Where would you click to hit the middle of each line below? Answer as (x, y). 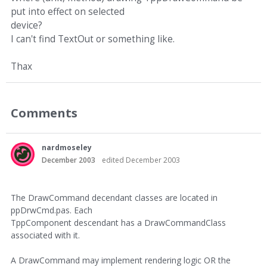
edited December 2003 (141, 160)
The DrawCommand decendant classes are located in (114, 198)
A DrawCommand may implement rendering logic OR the (121, 260)
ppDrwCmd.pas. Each (52, 210)
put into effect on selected (68, 12)
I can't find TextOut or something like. (93, 39)
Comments (44, 113)
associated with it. (45, 235)
